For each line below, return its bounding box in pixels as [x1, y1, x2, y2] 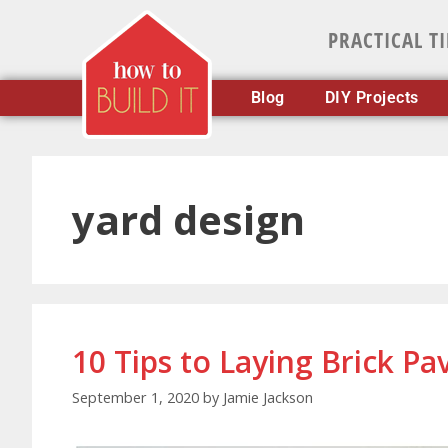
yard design [72, 192, 305, 247]
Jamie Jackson [223, 388, 313, 408]
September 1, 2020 [72, 388, 199, 408]
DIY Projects [324, 88, 419, 107]
